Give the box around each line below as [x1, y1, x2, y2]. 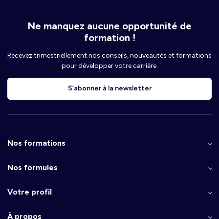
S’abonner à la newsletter [67, 84, 152, 93]
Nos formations [7, 138, 66, 148]
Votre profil [7, 187, 52, 197]
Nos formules [7, 162, 58, 172]
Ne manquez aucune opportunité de [27, 20, 192, 32]
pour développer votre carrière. [61, 61, 158, 70]
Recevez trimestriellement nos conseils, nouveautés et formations [7, 51, 212, 60]
